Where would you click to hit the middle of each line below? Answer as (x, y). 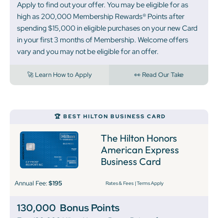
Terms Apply (150, 183)
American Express (140, 149)
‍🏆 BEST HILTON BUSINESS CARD (110, 117)
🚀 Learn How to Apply (59, 75)
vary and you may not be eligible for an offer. (88, 52)
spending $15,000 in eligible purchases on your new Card (107, 28)
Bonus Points (90, 208)
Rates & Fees (119, 183)
